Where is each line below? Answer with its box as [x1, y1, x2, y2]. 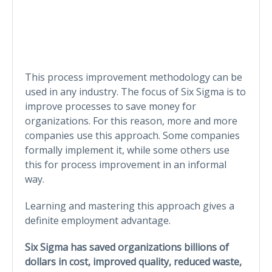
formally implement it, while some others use [25, 143, 229, 157]
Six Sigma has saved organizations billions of [25, 240, 229, 254]
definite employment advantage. [25, 213, 171, 227]
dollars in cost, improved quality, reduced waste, [25, 254, 242, 268]
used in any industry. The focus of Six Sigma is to [25, 84, 246, 98]
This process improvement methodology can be [25, 70, 242, 84]
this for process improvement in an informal [25, 157, 226, 171]
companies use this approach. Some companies [25, 128, 240, 142]
